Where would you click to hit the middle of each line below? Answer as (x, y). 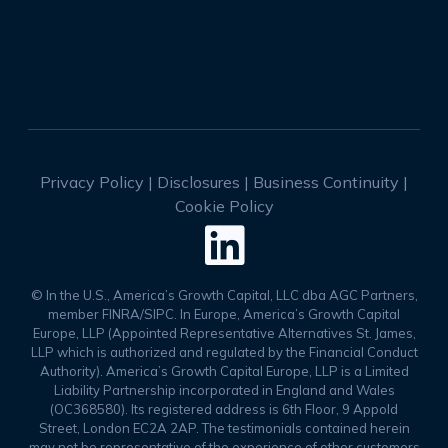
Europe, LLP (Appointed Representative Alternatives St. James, (224, 333)
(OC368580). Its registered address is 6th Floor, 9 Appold (224, 409)
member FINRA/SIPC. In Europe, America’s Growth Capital (224, 314)
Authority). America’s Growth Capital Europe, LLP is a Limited (224, 371)
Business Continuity (326, 182)
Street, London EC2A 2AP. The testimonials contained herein (224, 428)
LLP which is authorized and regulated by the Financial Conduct (224, 352)
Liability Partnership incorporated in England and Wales (224, 390)
